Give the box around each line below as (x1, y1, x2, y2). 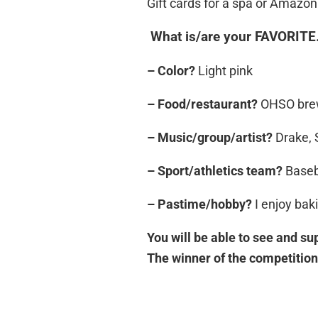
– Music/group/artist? (147, 130, 275, 146)
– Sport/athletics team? (147, 163, 285, 179)
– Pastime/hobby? (147, 197, 255, 212)
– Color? (147, 63, 198, 79)
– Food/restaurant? (147, 97, 261, 112)
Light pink (198, 63, 253, 79)
